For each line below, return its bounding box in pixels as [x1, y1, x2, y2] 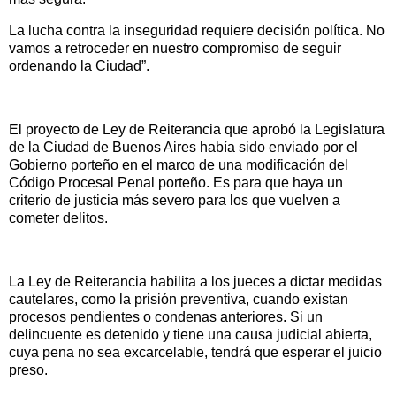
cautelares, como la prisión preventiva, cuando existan [9, 291, 348, 307]
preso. [9, 362, 48, 377]
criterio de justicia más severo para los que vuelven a [9, 192, 340, 208]
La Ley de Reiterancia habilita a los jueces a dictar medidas [9, 273, 382, 289]
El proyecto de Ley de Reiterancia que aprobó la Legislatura [9, 121, 385, 137]
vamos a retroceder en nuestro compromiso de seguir [9, 41, 341, 57]
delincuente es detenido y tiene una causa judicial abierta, [9, 326, 372, 342]
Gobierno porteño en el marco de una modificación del [9, 156, 348, 172]
